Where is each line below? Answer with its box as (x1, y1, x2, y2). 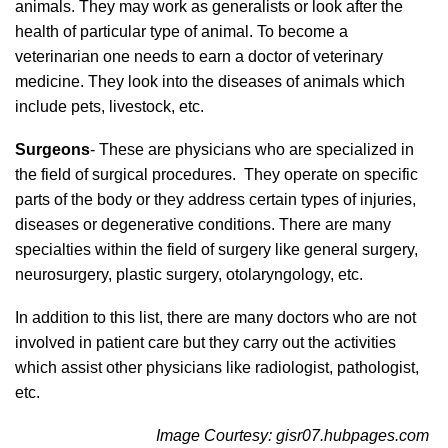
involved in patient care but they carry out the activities (15, 334, 396, 351)
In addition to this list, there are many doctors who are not (15, 309, 416, 326)
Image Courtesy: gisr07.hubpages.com (155, 427, 429, 444)
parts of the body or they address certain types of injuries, (15, 191, 416, 208)
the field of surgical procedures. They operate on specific (15, 166, 418, 183)
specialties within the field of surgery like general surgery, (15, 241, 418, 258)
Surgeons (15, 141, 90, 158)
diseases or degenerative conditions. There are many (15, 216, 391, 233)
